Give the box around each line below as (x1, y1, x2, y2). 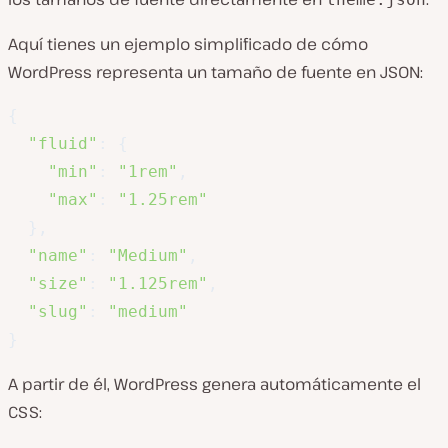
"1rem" (118, 162, 178, 182)
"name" (28, 246, 88, 266)
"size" (28, 274, 88, 294)
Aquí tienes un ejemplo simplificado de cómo (8, 33, 368, 56)
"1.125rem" (108, 274, 208, 294)
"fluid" (28, 134, 98, 154)
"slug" (28, 302, 88, 322)
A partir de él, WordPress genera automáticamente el (8, 373, 421, 396)
